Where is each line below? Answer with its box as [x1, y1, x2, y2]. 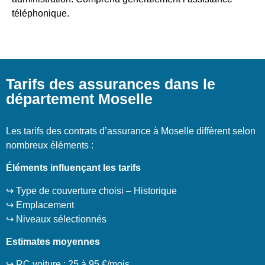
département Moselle [6, 90, 153, 107]
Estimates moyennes [6, 236, 100, 247]
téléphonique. [12, 8, 69, 19]
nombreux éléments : [6, 140, 93, 150]
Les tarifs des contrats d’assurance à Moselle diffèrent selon [6, 125, 256, 136]
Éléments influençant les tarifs [6, 163, 141, 173]
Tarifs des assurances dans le [6, 75, 215, 92]
